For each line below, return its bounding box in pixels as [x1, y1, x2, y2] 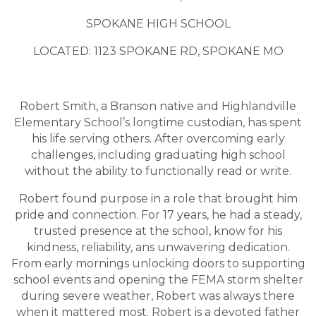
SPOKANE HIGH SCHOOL [85, 17, 231, 31]
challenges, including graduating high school [30, 148, 286, 162]
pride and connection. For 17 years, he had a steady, [14, 208, 302, 222]
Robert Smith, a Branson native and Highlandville [20, 99, 296, 114]
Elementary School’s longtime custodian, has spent [14, 116, 302, 130]
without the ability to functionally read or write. [25, 164, 291, 178]
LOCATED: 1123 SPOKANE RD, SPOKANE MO [32, 44, 284, 59]
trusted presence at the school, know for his [34, 224, 282, 238]
